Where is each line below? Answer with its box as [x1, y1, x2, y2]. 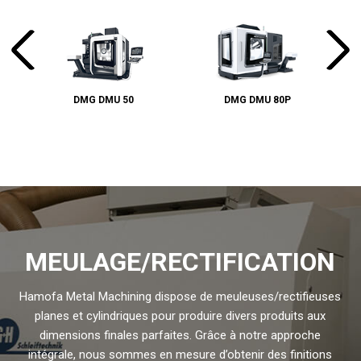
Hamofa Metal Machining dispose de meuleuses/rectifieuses [19, 289, 342, 305]
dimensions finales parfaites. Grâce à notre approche [39, 328, 322, 343]
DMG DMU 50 [73, 94, 135, 106]
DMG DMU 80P [223, 94, 291, 106]
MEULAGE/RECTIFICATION [25, 247, 336, 278]
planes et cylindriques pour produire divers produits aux [35, 309, 326, 324]
